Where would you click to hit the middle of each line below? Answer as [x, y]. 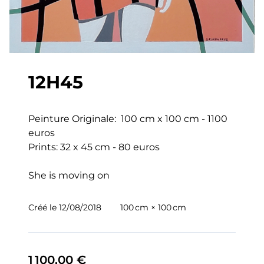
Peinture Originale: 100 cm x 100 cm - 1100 [129, 119]
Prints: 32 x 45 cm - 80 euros [94, 147]
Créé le [44, 207]
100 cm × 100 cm [153, 207]
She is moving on [69, 175]
